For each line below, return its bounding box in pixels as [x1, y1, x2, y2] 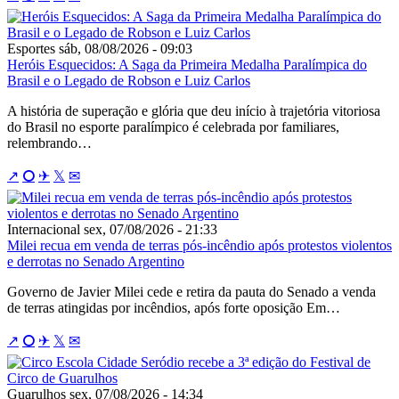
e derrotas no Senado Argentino [7, 253, 184, 269]
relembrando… [7, 134, 92, 151]
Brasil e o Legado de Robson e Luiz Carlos [7, 72, 250, 88]
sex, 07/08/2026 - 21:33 [84, 221, 217, 237]
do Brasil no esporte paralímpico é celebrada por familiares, [7, 118, 339, 134]
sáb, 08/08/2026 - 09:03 [59, 40, 192, 56]
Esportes [7, 40, 55, 56]
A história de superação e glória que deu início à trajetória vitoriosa [7, 102, 380, 118]
